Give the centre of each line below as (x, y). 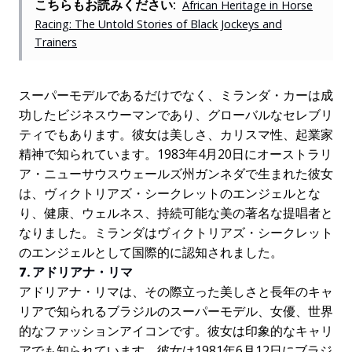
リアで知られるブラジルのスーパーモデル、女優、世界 (176, 312)
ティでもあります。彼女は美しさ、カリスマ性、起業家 (176, 135)
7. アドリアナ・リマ (76, 273)
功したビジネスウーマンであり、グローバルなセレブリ (176, 115)
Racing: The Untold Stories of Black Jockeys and (158, 24)
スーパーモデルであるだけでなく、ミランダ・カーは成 (176, 95)
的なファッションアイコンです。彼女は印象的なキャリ (176, 331)
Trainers (56, 42)
